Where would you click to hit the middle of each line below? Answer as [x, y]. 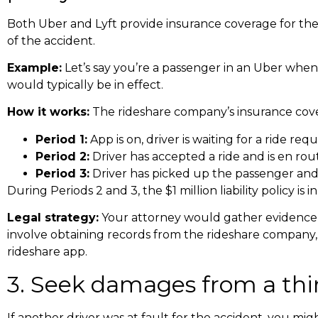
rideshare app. [47, 252]
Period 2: [62, 156]
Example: [34, 67]
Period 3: [62, 173]
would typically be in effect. [85, 84]
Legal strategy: [53, 218]
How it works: [48, 112]
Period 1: [61, 139]
